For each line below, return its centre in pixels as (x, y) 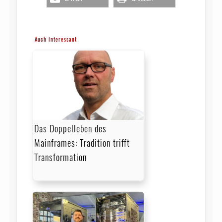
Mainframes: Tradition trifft (82, 142)
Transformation (60, 157)
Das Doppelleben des (70, 128)
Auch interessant (55, 39)
